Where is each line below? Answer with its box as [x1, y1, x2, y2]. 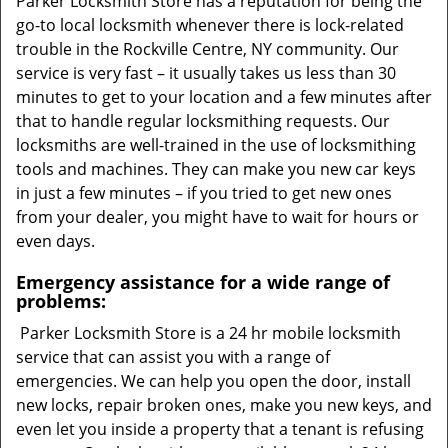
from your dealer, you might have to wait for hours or [16, 206, 419, 228]
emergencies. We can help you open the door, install [16, 370, 411, 392]
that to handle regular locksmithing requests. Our [16, 110, 390, 132]
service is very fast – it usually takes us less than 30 [16, 62, 396, 84]
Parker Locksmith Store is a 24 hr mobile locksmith [16, 322, 401, 344]
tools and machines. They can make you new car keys [16, 158, 416, 180]
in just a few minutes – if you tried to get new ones [16, 182, 392, 204]
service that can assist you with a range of [16, 346, 330, 368]
